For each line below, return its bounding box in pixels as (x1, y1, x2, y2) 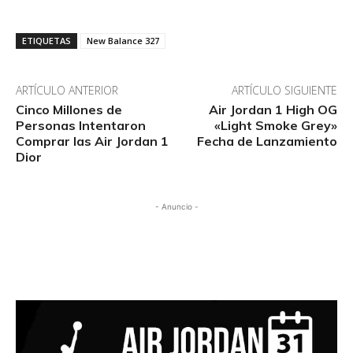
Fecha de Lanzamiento (196, 132, 337, 149)
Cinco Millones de (16, 101, 122, 117)
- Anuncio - (154, 201, 199, 211)
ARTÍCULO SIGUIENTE (231, 82, 337, 98)
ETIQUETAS (22, 34, 71, 46)
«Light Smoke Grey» (214, 117, 337, 133)
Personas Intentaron (16, 117, 146, 133)
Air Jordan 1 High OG (208, 101, 337, 117)
